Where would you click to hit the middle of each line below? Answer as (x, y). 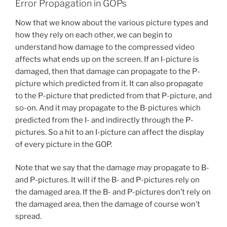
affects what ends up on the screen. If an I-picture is (107, 59)
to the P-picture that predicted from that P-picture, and (113, 96)
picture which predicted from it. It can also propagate (109, 83)
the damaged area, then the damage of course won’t (108, 204)
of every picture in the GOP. (64, 144)
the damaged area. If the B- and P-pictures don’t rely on (113, 192)
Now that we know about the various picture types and (112, 23)
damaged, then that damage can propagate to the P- (108, 71)
